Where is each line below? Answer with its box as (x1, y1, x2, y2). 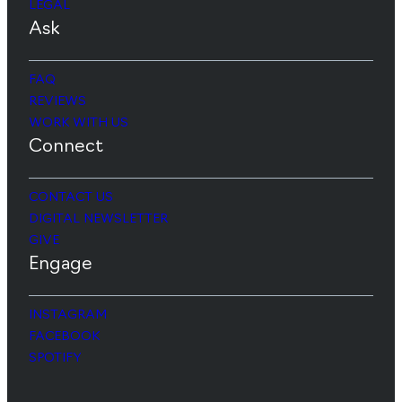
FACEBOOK (29, 329, 100, 344)
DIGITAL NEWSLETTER (29, 212, 168, 226)
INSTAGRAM (29, 308, 107, 322)
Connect (29, 137, 103, 156)
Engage (29, 255, 92, 274)
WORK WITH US (29, 116, 128, 130)
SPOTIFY (29, 351, 82, 365)
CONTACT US (29, 190, 113, 205)
